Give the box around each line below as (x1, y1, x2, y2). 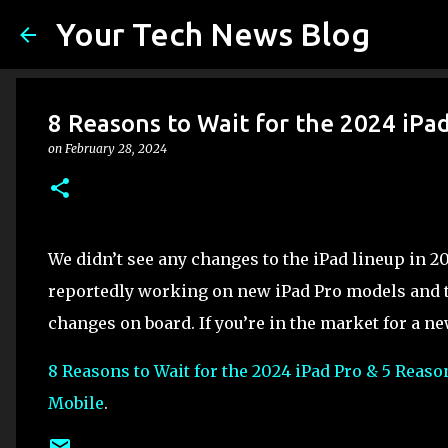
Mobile (48, 393, 104, 413)
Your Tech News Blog (56, 16, 370, 52)
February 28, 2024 (65, 141, 167, 156)
